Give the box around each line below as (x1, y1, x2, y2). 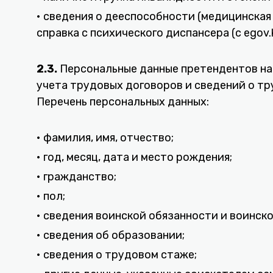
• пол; (37, 190, 65, 203)
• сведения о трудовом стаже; (37, 248, 197, 261)
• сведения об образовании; (37, 229, 185, 242)
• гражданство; (37, 170, 116, 183)
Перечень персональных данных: (37, 95, 209, 108)
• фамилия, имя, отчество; (37, 131, 174, 144)
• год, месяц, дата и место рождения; (37, 151, 232, 164)
